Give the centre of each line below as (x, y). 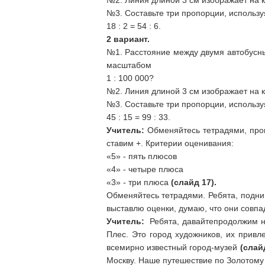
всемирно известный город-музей (173, 247)
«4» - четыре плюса (145, 169)
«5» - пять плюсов (141, 156)
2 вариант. (128, 39)
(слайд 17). (193, 182)
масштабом (129, 65)
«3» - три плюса (138, 182)
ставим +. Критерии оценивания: (170, 143)
